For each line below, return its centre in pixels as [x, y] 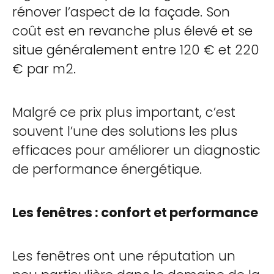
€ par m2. [44, 69]
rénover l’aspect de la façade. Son [121, 12]
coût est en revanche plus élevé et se [132, 31]
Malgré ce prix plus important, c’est [124, 112]
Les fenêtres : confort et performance [135, 213]
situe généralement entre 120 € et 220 [136, 50]
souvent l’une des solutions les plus [125, 131]
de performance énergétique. [107, 169]
